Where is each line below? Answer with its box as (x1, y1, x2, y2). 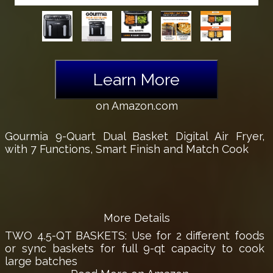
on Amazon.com (95, 99, 178, 112)
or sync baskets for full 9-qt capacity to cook (5, 241, 264, 255)
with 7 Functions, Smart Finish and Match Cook (5, 142, 249, 155)
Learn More (93, 69, 180, 89)
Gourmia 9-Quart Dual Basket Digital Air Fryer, (5, 129, 264, 143)
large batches (5, 254, 77, 268)
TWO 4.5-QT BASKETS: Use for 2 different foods (5, 229, 264, 242)
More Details (103, 211, 170, 224)
